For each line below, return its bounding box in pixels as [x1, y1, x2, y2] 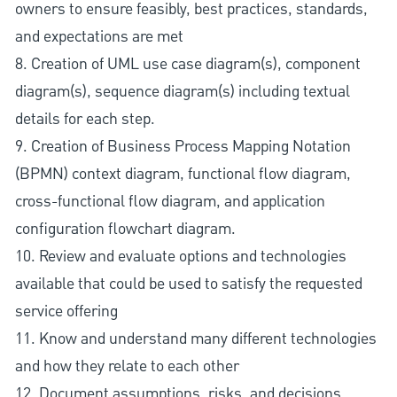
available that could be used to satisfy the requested [14, 272, 362, 295]
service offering [14, 300, 118, 323]
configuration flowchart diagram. [14, 217, 236, 240]
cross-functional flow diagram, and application [14, 190, 325, 213]
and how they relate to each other [14, 354, 239, 378]
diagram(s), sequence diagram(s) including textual [14, 80, 350, 103]
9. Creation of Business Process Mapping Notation [14, 135, 351, 158]
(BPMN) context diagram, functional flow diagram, [14, 162, 351, 185]
